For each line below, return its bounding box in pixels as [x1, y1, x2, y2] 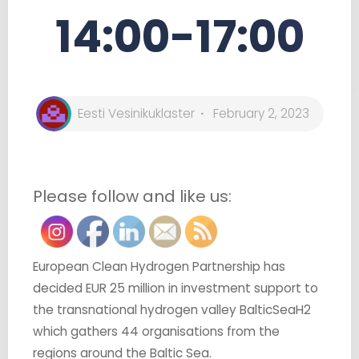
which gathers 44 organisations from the [32, 322, 280, 340]
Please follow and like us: [32, 184, 232, 208]
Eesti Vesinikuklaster [77, 104, 195, 122]
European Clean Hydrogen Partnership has [32, 257, 285, 275]
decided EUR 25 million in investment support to [32, 279, 318, 296]
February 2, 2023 [212, 104, 309, 122]
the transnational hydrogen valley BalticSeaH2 [32, 301, 311, 318]
